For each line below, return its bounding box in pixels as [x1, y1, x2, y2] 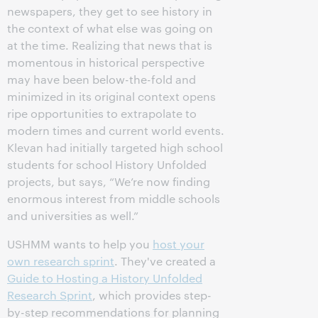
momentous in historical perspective [7, 55, 204, 70]
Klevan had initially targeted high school [7, 140, 223, 155]
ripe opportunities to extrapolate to [7, 106, 197, 121]
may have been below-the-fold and [7, 72, 196, 87]
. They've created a [114, 253, 216, 268]
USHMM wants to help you [7, 236, 153, 251]
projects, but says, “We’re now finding [7, 174, 210, 189]
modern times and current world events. [7, 123, 224, 138]
